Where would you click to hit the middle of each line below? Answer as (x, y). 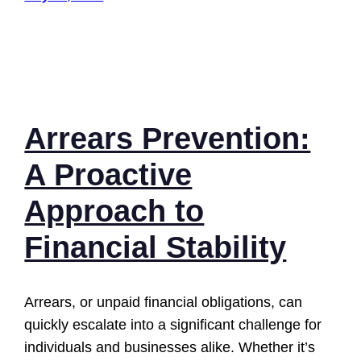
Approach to (114, 212)
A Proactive (108, 175)
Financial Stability (156, 248)
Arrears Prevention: (168, 139)
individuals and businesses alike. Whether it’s (170, 348)
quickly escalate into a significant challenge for (173, 325)
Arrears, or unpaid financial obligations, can (164, 303)
